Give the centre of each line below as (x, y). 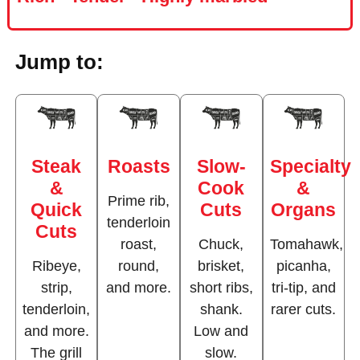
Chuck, (221, 244)
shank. (221, 309)
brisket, (221, 266)
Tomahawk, (306, 244)
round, (139, 266)
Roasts (139, 166)
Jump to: (59, 61)
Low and (221, 331)
